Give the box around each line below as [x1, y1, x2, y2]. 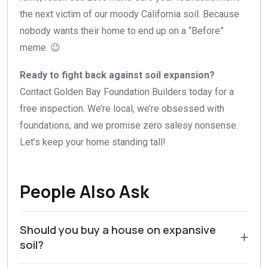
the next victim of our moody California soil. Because [20, 8, 239, 20]
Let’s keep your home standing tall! [20, 136, 166, 148]
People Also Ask [20, 180, 149, 203]
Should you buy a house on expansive [20, 223, 216, 237]
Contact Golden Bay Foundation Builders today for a [20, 86, 234, 98]
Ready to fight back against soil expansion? [20, 69, 215, 81]
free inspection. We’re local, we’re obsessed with [20, 103, 224, 115]
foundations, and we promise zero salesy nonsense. [20, 120, 238, 132]
